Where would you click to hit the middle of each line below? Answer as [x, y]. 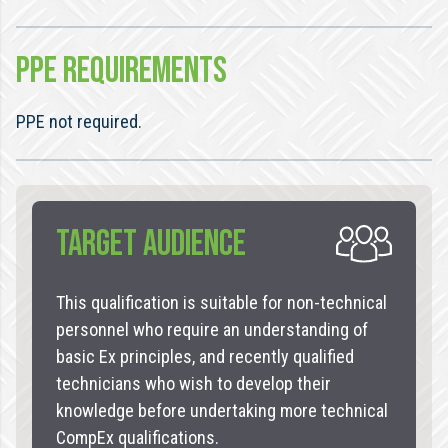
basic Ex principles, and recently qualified [205, 356]
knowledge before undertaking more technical [222, 410]
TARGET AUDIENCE [151, 244]
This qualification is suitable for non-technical [221, 302]
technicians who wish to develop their [193, 383]
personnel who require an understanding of [212, 329]
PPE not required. [79, 121]
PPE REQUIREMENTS [121, 71]
